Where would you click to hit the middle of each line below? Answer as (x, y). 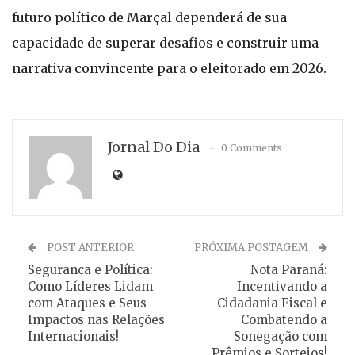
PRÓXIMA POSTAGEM (252, 248)
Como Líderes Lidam (90, 286)
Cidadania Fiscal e (272, 303)
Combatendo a (284, 320)
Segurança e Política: (90, 270)
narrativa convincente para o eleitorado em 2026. (169, 68)
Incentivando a (282, 286)
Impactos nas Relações (96, 320)
